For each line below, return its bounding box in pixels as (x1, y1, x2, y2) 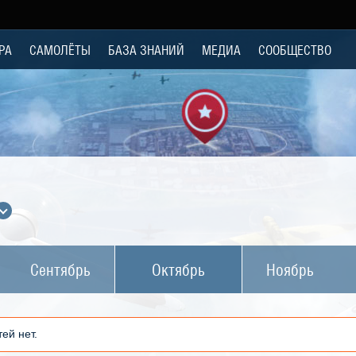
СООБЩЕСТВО (258, 41, 331, 58)
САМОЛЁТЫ (29, 41, 91, 58)
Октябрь (152, 258, 205, 281)
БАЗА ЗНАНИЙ (108, 41, 184, 58)
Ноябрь (266, 258, 314, 281)
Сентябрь (30, 258, 91, 281)
